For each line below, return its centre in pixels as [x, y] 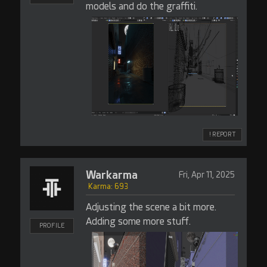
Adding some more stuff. [138, 221]
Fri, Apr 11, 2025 [207, 175]
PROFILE [52, 226]
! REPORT [223, 134]
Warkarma [111, 175]
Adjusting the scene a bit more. [151, 207]
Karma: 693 [108, 187]
